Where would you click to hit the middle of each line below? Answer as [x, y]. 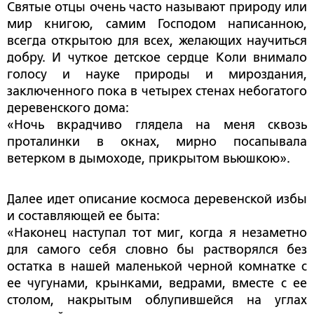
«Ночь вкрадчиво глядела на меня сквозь [157, 125]
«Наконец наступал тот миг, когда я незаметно [157, 233]
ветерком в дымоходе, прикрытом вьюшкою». [149, 159]
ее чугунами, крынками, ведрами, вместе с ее [157, 284]
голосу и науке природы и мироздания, [157, 75]
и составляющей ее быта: [83, 216]
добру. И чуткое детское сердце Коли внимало [157, 58]
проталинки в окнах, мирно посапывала [157, 142]
